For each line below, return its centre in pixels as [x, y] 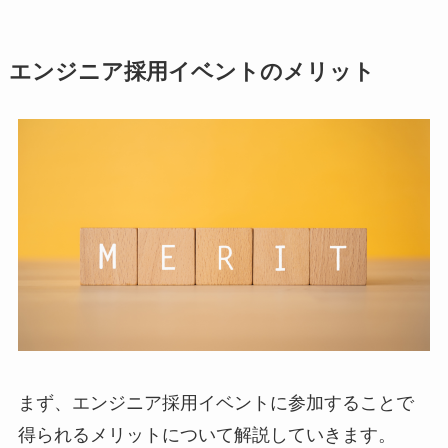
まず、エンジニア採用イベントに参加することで [215, 403]
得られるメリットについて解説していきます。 [206, 435]
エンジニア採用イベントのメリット [191, 72]
